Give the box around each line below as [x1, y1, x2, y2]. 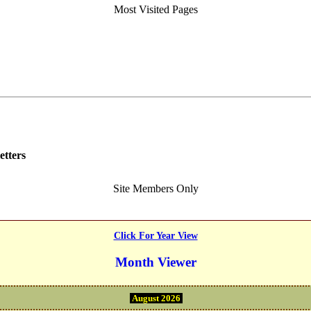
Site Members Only [112, 182, 199, 194]
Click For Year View [113, 230, 198, 241]
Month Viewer [115, 254, 196, 269]
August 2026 [130, 292, 183, 303]
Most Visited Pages [113, 3, 198, 15]
